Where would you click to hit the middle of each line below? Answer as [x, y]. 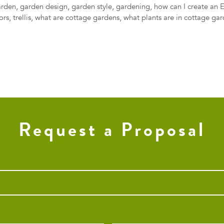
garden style [92, 6]
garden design [44, 6]
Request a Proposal [112, 129]
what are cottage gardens [77, 17]
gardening [133, 6]
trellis [22, 17]
